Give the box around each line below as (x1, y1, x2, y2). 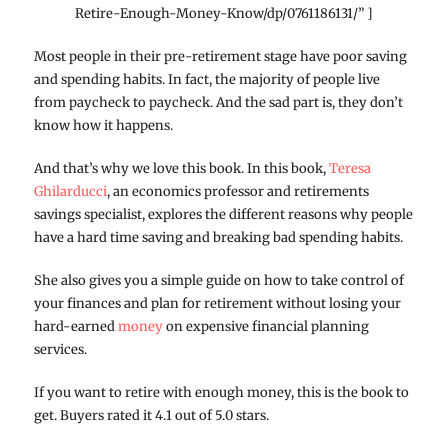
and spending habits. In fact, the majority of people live (33, 70, 380, 88)
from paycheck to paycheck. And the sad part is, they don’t (33, 93, 403, 111)
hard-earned (33, 317, 118, 335)
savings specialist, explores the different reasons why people (33, 205, 413, 223)
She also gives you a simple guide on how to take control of (33, 271, 404, 289)
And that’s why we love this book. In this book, (33, 159, 329, 177)
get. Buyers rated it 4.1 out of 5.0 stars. (33, 406, 269, 424)
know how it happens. (33, 116, 173, 134)
